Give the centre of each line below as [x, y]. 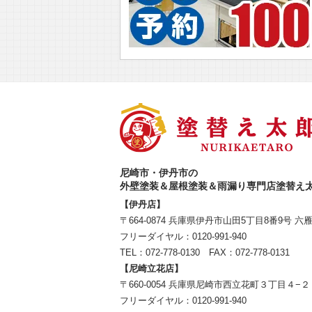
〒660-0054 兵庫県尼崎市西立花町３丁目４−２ [215, 284]
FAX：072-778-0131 [245, 252]
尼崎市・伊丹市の [159, 173]
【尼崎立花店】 [151, 268]
